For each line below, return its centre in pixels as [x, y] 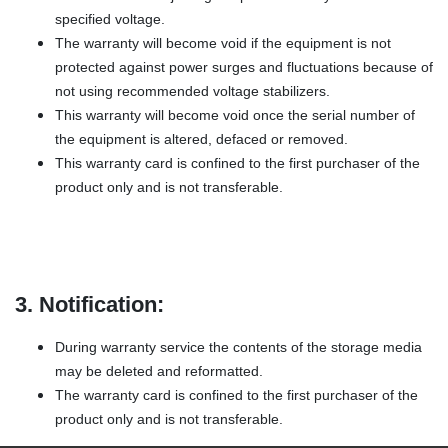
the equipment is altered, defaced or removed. [201, 139]
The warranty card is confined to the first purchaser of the [236, 395]
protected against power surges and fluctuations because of [244, 67]
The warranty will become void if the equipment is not [223, 43]
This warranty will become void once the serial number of [235, 115]
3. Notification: [89, 304]
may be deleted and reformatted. [159, 371]
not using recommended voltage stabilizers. [192, 91]
